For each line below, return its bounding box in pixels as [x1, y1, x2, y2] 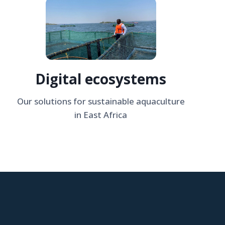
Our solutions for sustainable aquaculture [17, 95, 185, 107]
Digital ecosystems [35, 69, 167, 88]
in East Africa [74, 108, 128, 121]
